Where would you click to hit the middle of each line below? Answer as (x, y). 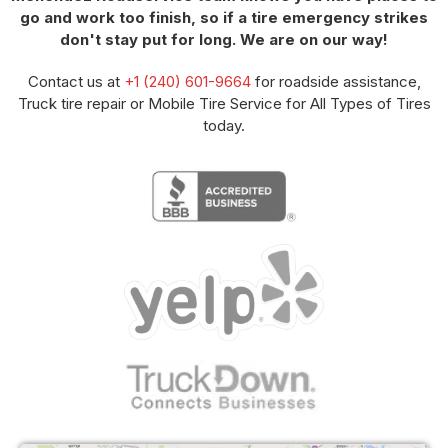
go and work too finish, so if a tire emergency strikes (224, 17)
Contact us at (75, 81)
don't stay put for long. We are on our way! (224, 39)
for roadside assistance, (335, 81)
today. (224, 125)
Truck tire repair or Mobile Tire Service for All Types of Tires (224, 103)
